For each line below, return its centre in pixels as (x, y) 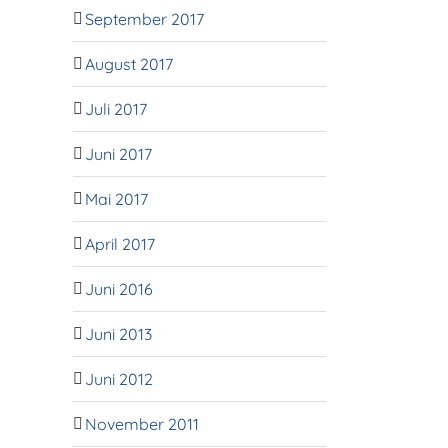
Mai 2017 (116, 198)
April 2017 (120, 243)
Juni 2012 (119, 378)
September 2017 (144, 18)
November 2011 (142, 423)
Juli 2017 (116, 108)
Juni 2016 (119, 288)
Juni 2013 (118, 333)
